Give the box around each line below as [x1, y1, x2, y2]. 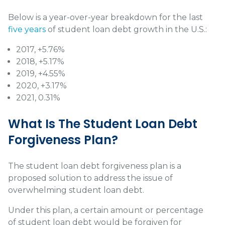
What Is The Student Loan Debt [8, 116, 197, 133]
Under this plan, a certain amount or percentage [8, 205, 203, 215]
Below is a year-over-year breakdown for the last [8, 13, 203, 23]
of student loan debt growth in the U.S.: [46, 25, 207, 35]
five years [8, 25, 46, 35]
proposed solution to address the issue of [8, 173, 173, 183]
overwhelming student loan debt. [8, 185, 144, 195]
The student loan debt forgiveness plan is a [8, 161, 181, 171]
